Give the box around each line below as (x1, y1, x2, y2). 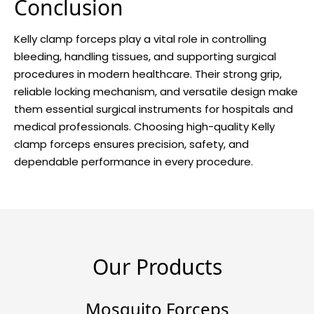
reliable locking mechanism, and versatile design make (14, 83, 298, 99)
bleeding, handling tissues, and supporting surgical (14, 48, 276, 64)
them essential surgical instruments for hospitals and (14, 101, 293, 116)
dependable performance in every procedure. (14, 153, 253, 169)
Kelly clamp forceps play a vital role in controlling (14, 31, 266, 46)
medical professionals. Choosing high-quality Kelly (14, 118, 275, 134)
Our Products (92, 252, 222, 281)
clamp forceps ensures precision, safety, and (14, 136, 249, 151)
